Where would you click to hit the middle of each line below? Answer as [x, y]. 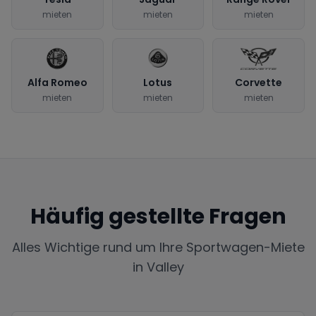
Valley [165, 267]
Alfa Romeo [57, 82]
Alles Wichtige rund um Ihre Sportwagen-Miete [158, 247]
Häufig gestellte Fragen [158, 216]
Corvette [259, 82]
